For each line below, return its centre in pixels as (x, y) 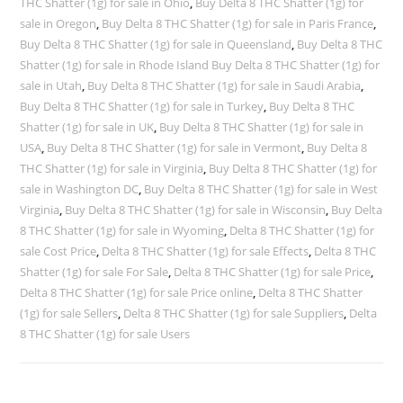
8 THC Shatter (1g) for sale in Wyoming (122, 230)
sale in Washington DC (80, 189)
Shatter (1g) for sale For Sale (94, 272)
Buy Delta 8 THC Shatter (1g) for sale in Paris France (238, 23)
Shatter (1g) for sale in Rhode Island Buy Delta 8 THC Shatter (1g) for (200, 65)
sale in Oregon (58, 23)
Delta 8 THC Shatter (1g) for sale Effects (206, 251)
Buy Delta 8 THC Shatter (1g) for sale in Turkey (142, 106)
